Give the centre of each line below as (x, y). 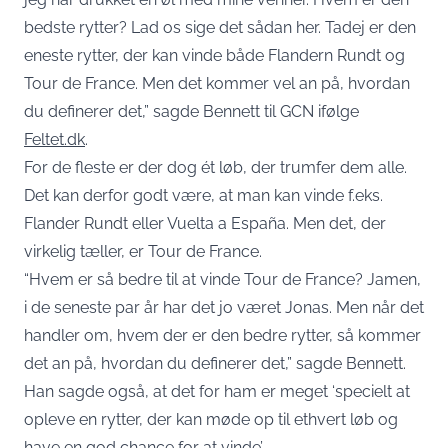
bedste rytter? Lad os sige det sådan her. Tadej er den (220, 28)
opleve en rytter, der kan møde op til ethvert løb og (211, 420)
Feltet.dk (54, 140)
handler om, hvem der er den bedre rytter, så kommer (222, 336)
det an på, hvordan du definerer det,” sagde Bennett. (215, 364)
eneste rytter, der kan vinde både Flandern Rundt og (214, 56)
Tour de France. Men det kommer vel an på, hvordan (217, 84)
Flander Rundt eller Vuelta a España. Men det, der (205, 224)
